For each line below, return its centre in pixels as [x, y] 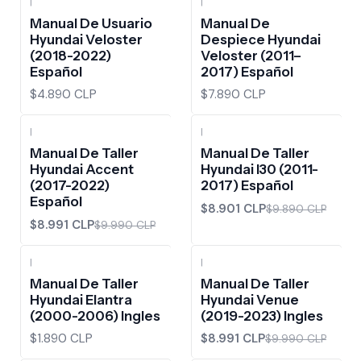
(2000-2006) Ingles [95, 315]
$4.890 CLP [63, 95]
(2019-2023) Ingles [262, 315]
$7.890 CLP [233, 95]
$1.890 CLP [61, 338]
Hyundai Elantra [81, 299]
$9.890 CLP [296, 209]
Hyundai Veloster [86, 39]
